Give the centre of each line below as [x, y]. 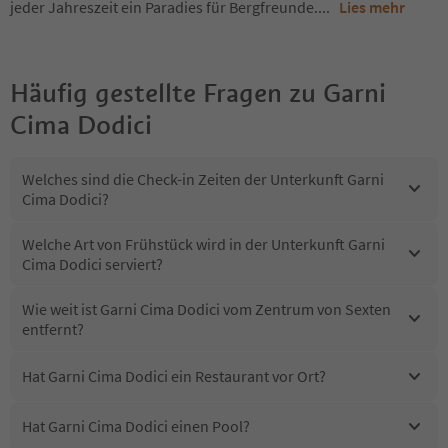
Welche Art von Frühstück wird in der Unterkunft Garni [203, 243]
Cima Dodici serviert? [92, 263]
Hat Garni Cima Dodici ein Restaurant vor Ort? [174, 376]
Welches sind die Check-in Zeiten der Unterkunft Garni [203, 178]
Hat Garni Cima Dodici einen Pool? [136, 426]
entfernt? [53, 328]
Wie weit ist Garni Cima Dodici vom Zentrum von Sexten [206, 308]
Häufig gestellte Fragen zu [163, 92]
